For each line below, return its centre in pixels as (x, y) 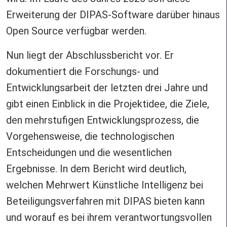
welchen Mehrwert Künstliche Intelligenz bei (105, 185)
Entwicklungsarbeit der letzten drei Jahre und (107, 87)
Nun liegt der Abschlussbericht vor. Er (90, 55)
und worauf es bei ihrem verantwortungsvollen (109, 217)
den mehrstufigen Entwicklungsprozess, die (103, 120)
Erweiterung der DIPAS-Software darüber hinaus (113, 14)
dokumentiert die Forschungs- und (82, 71)
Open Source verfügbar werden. (78, 31)
